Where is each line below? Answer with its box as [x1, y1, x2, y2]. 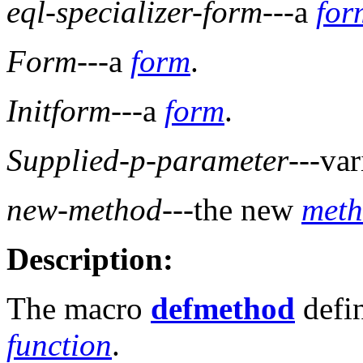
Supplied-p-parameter [6, 143, 288, 178]
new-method [6, 192, 162, 228]
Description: [6, 241, 173, 277]
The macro [6, 291, 151, 327]
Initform [6, 93, 111, 129]
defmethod [151, 291, 295, 327]
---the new [162, 192, 301, 228]
